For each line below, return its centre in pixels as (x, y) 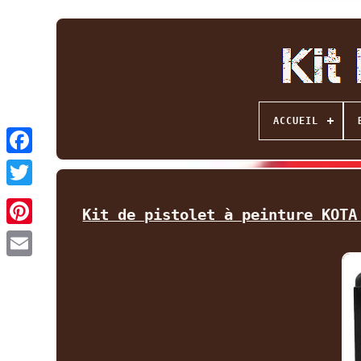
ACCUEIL (295, 121)
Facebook (48, 166)
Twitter (45, 198)
